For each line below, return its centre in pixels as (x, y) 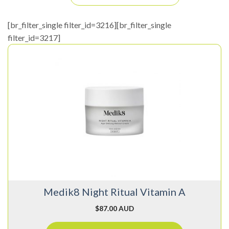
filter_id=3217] (34, 38)
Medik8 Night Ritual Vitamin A (114, 192)
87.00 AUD (117, 209)
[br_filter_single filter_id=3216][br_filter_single (89, 25)
